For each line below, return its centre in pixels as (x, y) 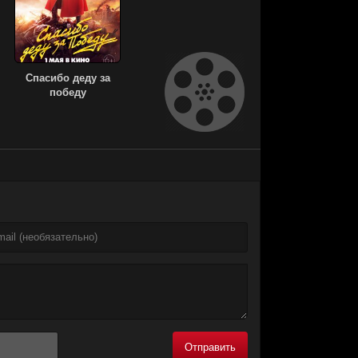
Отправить (210, 348)
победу (68, 93)
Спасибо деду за (68, 78)
